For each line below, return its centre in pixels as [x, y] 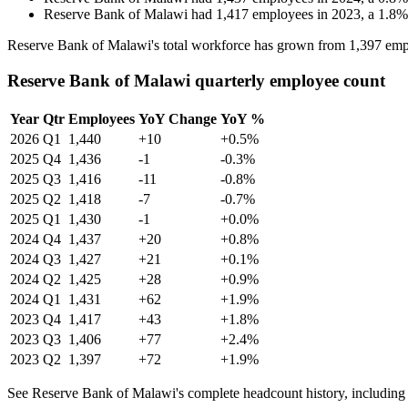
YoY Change [178, 118]
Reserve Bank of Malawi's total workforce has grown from [178, 46]
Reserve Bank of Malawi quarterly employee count [196, 81]
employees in [292, 15]
